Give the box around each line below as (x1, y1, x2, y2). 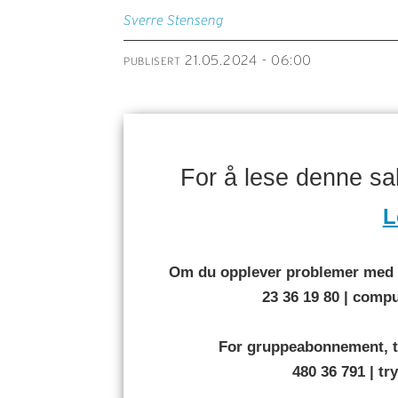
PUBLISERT (123, 54, 181, 67)
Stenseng (167, 12, 224, 28)
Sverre (123, 12, 164, 28)
